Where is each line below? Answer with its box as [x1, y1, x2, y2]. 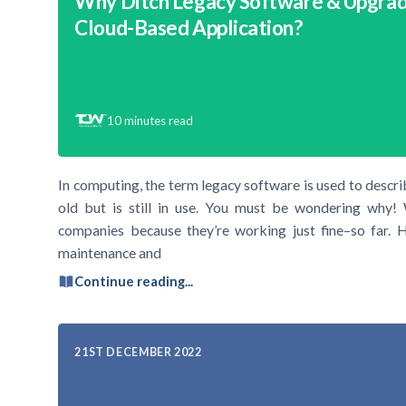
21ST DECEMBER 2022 [74, 344, 202, 359]
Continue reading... [74, 274, 194, 290]
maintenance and [58, 244, 162, 262]
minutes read [124, 112, 194, 128]
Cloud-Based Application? [74, 15, 303, 41]
